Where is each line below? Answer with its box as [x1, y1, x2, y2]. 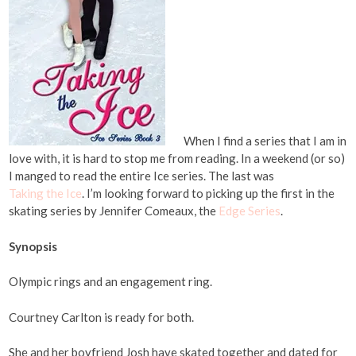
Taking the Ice [9, 186, 83, 201]
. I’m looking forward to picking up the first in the [82, 186, 335, 201]
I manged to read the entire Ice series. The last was [9, 168, 275, 184]
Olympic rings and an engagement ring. [9, 274, 213, 289]
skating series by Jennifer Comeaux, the [9, 203, 219, 219]
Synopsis [9, 238, 58, 253]
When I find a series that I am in [183, 133, 346, 149]
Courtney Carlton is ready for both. [9, 309, 195, 324]
